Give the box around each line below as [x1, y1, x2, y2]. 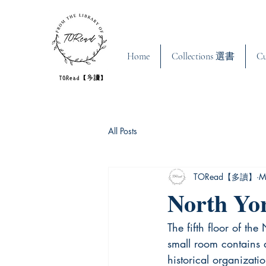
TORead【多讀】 [194, 171, 256, 183]
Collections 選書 [172, 50, 235, 62]
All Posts [108, 125, 137, 137]
